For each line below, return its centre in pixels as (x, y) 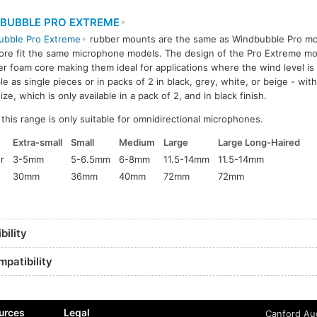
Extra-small (38, 143)
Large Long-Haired (259, 143)
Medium (137, 143)
